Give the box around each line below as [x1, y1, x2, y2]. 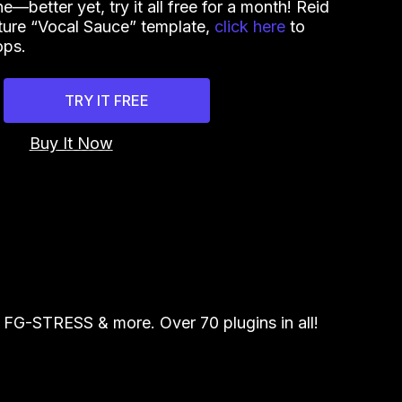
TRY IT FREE [65, 92, 150, 110]
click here [214, 17, 286, 37]
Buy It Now [29, 134, 113, 153]
